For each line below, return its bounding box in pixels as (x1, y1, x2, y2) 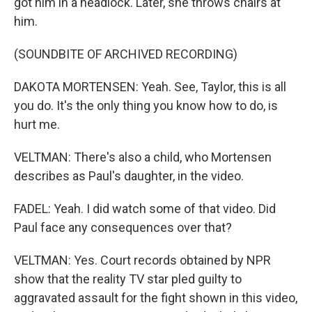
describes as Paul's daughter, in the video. (14, 169, 244, 183)
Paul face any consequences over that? (14, 220, 232, 235)
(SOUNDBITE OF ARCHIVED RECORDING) (14, 47, 237, 61)
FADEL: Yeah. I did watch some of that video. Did (14, 201, 276, 216)
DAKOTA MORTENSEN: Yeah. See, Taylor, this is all (14, 79, 286, 94)
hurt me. (14, 117, 60, 132)
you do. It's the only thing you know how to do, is (14, 98, 278, 113)
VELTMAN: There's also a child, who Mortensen (14, 150, 272, 164)
